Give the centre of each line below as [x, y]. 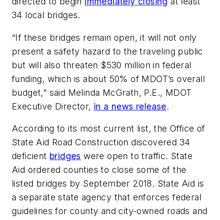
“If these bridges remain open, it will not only [104, 37]
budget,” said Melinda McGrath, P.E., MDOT [102, 92]
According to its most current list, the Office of [109, 129]
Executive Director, [53, 106]
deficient [31, 156]
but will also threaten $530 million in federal [102, 65]
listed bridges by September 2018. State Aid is [108, 184]
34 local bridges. [46, 15]
